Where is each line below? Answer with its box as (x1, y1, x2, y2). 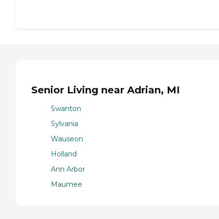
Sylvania (51, 119, 78, 129)
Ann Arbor (51, 165, 85, 174)
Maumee (51, 180, 82, 189)
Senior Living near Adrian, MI (31, 84, 180, 96)
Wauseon (51, 134, 83, 144)
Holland (51, 150, 77, 159)
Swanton (51, 104, 81, 113)
